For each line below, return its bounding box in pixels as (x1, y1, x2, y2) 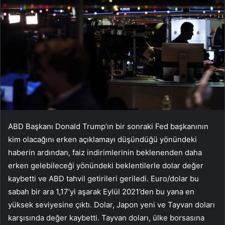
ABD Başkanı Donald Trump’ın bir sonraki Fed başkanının (8, 122, 208, 132)
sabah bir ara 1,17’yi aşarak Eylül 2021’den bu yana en (8, 187, 194, 197)
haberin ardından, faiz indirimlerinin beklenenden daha (8, 148, 202, 158)
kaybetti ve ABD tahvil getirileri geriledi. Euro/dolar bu (8, 174, 199, 184)
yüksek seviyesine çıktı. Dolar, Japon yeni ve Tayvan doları (8, 200, 215, 210)
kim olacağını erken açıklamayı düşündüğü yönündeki (8, 135, 197, 145)
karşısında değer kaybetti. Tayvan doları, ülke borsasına (8, 213, 204, 223)
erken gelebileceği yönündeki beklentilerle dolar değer (8, 161, 203, 171)
